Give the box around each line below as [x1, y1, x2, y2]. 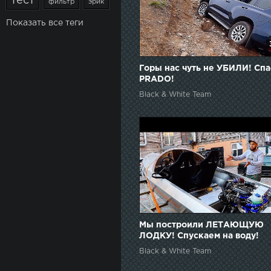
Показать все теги [6, 19, 83, 27]
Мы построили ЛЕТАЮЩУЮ [139, 221, 264, 229]
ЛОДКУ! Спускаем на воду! [139, 232, 259, 240]
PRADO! [139, 75, 174, 83]
